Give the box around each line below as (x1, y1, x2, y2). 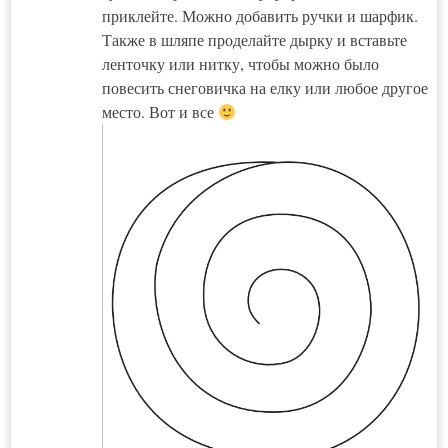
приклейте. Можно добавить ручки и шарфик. (101, 4, 418, 26)
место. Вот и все (101, 100, 218, 122)
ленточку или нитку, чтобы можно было (101, 52, 379, 74)
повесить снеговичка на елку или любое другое (101, 76, 428, 98)
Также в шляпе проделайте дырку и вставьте (101, 28, 407, 50)
